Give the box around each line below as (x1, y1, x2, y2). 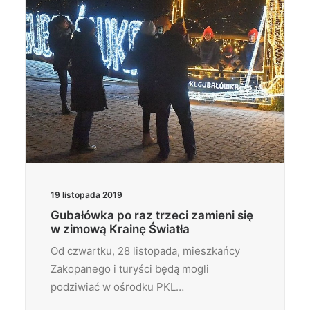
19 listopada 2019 (51, 190, 122, 200)
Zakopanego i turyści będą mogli (51, 262, 209, 275)
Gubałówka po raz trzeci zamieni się (51, 208, 253, 222)
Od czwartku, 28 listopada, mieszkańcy (51, 244, 240, 257)
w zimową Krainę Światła (51, 222, 190, 236)
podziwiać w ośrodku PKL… (51, 280, 184, 293)
